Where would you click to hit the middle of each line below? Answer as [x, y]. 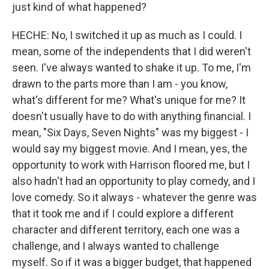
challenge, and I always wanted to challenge [116, 246]
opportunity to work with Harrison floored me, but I [131, 165]
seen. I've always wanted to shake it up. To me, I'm [131, 68]
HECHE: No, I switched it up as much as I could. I [127, 35]
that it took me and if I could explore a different [123, 213]
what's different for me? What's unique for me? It [129, 100]
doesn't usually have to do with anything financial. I [131, 116]
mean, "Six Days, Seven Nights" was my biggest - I [130, 132]
